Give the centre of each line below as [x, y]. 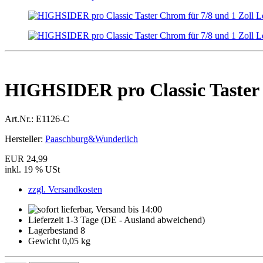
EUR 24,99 [26, 159]
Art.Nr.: [19, 119]
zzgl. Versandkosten [65, 189]
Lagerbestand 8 [57, 230]
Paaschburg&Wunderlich [92, 139]
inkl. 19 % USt [32, 169]
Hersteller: [24, 139]
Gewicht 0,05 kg [59, 241]
